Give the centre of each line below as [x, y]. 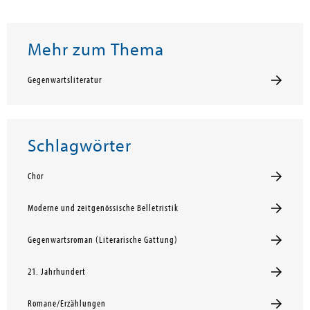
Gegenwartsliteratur [65, 81]
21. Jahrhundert [57, 272]
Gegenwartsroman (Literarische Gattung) [103, 240]
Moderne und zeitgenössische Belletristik [103, 209]
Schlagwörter [80, 146]
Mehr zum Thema [96, 50]
